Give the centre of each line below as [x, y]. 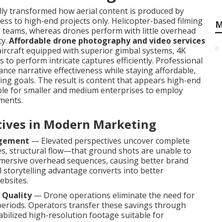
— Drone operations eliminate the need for [113, 195]
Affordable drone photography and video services [107, 41]
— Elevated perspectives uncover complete [110, 141]
